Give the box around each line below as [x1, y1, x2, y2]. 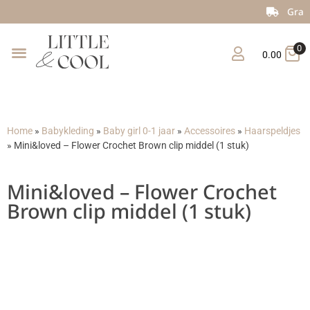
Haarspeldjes [244, 125, 300, 138]
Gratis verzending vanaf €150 [145, 5, 280, 18]
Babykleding [42, 125, 94, 138]
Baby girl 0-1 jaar [103, 125, 175, 138]
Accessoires [184, 125, 235, 138]
